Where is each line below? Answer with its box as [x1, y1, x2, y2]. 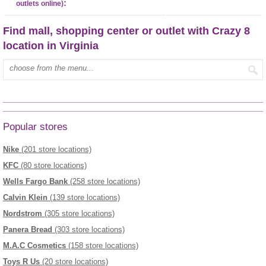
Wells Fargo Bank [3, 177, 68, 186]
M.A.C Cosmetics [3, 241, 66, 251]
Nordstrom [3, 209, 42, 218]
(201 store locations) [19, 145, 91, 154]
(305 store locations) [42, 209, 115, 218]
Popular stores [3, 121, 68, 132]
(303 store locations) [52, 225, 125, 235]
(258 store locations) [68, 177, 140, 186]
